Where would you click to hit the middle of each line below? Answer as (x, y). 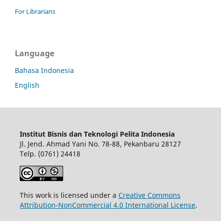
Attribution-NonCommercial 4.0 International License (107, 205)
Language (35, 54)
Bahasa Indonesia (44, 71)
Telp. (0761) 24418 (50, 154)
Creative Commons (149, 195)
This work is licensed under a (69, 195)
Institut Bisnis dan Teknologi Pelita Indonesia (97, 134)
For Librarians (35, 12)
